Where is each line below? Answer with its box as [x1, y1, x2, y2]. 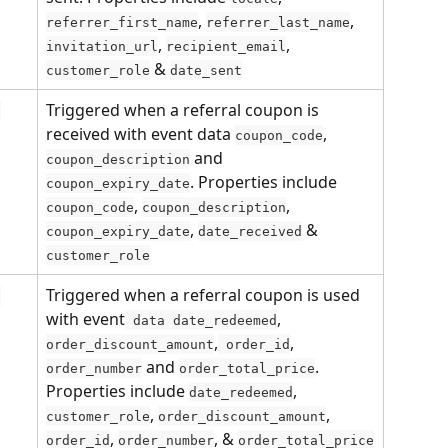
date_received [198, 223, 302, 239]
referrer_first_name [46, 14, 198, 30]
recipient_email [166, 38, 286, 54]
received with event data [46, 122, 235, 145]
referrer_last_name [206, 14, 350, 30]
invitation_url [46, 38, 158, 54]
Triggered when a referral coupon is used [46, 283, 364, 306]
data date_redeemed [125, 312, 277, 328]
